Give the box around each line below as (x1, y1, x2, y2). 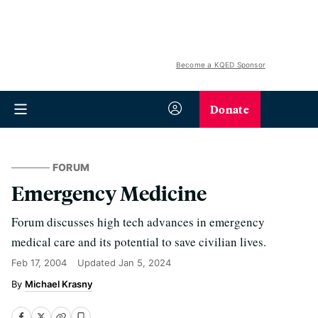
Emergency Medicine (11, 180, 207, 206)
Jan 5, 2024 (119, 257, 171, 268)
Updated (77, 257, 119, 268)
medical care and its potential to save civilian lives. (11, 234, 266, 250)
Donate (210, 101, 249, 117)
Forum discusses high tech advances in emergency (11, 214, 265, 230)
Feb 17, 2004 (11, 257, 67, 268)
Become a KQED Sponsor (175, 60, 265, 69)
